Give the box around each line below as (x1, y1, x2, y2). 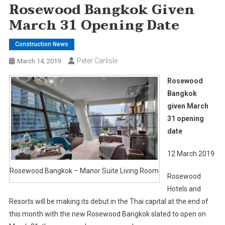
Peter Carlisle (76, 56, 118, 65)
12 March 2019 (167, 149, 214, 158)
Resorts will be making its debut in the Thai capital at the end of (9, 197, 208, 205)
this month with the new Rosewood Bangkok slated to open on (9, 209, 206, 218)
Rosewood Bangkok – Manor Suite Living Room (10, 166, 159, 175)
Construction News (15, 40, 68, 48)
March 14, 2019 (17, 57, 61, 65)
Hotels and (167, 184, 201, 193)
